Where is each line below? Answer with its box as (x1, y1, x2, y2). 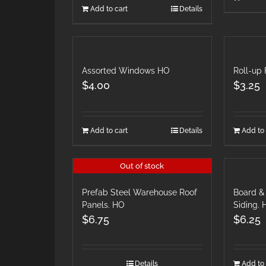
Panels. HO (82, 200, 125, 210)
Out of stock (120, 161, 164, 170)
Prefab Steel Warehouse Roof (82, 188, 197, 198)
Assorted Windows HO (82, 66, 170, 76)
